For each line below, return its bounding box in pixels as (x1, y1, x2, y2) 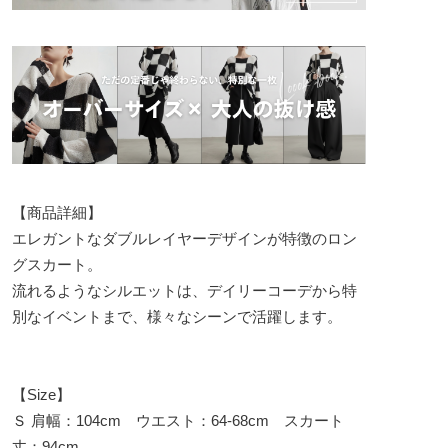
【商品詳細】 (12, 203, 102, 221)
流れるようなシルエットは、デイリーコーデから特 (12, 281, 357, 299)
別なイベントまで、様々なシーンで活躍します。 (12, 307, 342, 325)
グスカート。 (12, 255, 102, 273)
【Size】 (12, 385, 71, 403)
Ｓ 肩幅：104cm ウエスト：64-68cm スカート (12, 411, 344, 429)
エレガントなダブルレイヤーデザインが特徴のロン (12, 229, 357, 247)
